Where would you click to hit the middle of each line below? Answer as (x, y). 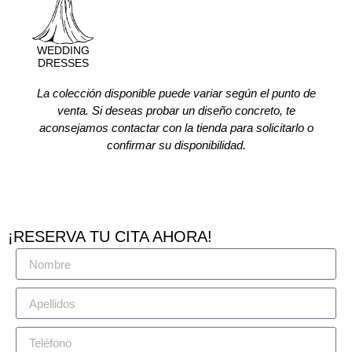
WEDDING (63, 50)
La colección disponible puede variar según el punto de (176, 93)
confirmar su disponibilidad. (176, 145)
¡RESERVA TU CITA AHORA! (110, 236)
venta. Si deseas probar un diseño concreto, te (176, 110)
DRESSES (63, 63)
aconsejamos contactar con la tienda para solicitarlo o (176, 128)
